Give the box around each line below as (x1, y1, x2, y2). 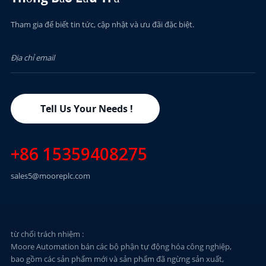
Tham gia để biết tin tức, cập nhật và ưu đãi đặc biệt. (10, 18, 194, 30)
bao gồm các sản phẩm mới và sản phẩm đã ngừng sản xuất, (10, 253, 224, 264)
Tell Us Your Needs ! (40, 102, 133, 115)
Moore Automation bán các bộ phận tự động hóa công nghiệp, (10, 240, 232, 252)
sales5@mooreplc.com (10, 170, 90, 181)
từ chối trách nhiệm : (10, 228, 84, 239)
